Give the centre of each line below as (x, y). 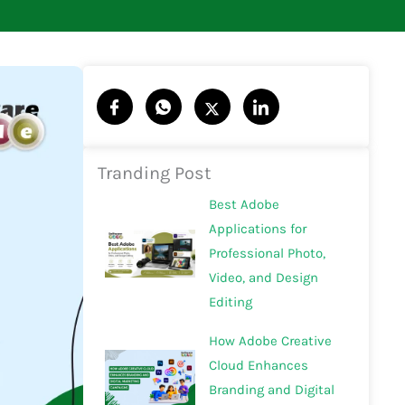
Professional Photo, (267, 254)
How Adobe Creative (270, 341)
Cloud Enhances (258, 366)
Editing (230, 302)
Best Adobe (244, 205)
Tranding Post (154, 174)
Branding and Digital (271, 390)
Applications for (257, 229)
